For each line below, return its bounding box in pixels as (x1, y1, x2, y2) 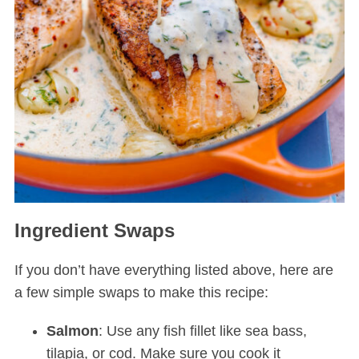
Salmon (46, 323, 99, 340)
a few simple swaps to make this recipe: (14, 284, 268, 301)
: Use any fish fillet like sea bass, (98, 323, 307, 340)
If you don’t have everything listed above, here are (14, 262, 333, 279)
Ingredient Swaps (14, 220, 175, 242)
